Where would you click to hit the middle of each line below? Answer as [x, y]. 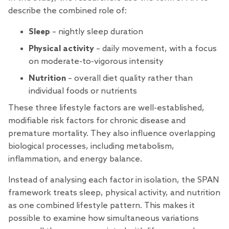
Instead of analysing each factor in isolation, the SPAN [113, 180]
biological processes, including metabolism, [91, 146]
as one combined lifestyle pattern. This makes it [101, 205]
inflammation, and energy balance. [75, 159]
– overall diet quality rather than [129, 78]
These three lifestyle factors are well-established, [106, 108]
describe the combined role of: [67, 11]
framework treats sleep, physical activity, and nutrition [114, 193]
